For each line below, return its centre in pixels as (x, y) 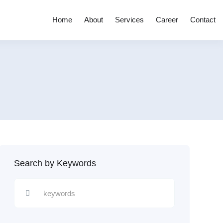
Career (167, 20)
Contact (203, 20)
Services (129, 20)
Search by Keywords (55, 163)
